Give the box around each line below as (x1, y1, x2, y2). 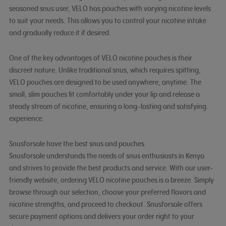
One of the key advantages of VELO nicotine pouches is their (9, 52, 192, 63)
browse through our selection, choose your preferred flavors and (9, 187, 206, 197)
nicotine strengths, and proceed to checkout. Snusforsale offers (9, 199, 202, 209)
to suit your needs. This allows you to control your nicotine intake (9, 15, 206, 25)
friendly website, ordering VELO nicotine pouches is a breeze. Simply (9, 175, 214, 185)
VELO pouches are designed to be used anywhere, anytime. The (9, 77, 201, 87)
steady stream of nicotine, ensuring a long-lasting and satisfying (9, 101, 206, 111)
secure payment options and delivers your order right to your (9, 211, 194, 221)
